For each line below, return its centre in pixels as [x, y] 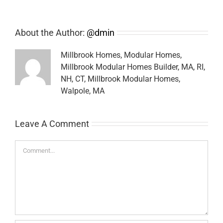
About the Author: [51, 32]
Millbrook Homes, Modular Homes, [121, 55]
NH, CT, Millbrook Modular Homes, [120, 79]
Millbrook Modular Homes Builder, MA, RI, [133, 67]
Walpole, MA [83, 91]
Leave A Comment [52, 123]
